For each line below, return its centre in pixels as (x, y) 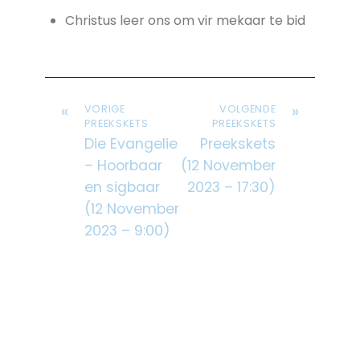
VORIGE (104, 109)
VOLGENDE (248, 109)
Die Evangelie (131, 144)
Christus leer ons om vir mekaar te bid (186, 20)
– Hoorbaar (123, 166)
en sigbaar (122, 188)
